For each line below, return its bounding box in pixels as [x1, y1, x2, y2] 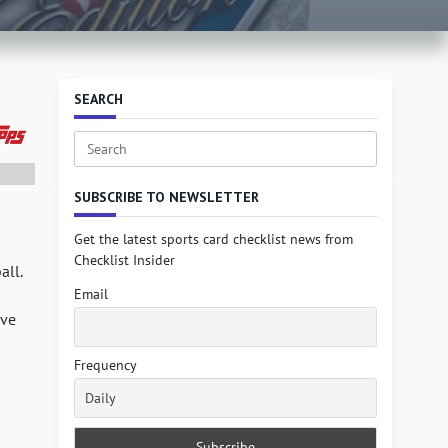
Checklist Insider [74, 251, 176, 269]
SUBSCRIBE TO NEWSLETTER [74, 188, 260, 206]
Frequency [74, 356, 138, 375]
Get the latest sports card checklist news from [74, 230, 354, 248]
